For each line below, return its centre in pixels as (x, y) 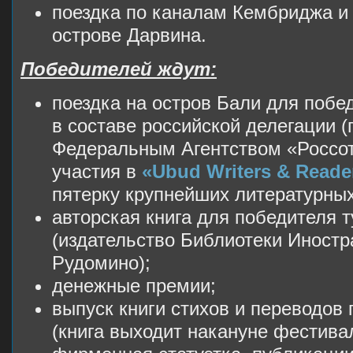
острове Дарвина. (129, 35)
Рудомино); (101, 263)
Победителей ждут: (119, 69)
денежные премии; (134, 286)
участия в (97, 172)
